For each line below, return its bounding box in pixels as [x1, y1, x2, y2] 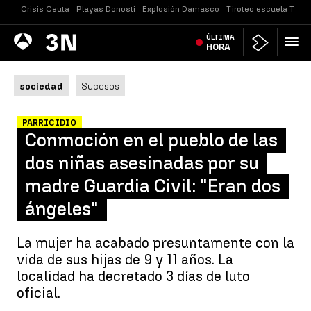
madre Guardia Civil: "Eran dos [25, 175, 280, 197]
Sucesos [81, 81, 119, 92]
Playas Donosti [76, 4, 135, 14]
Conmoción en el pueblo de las [25, 129, 278, 151]
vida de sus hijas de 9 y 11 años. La [17, 251, 233, 268]
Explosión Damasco [142, 4, 219, 14]
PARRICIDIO [22, 118, 76, 128]
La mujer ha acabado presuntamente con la [17, 235, 294, 251]
